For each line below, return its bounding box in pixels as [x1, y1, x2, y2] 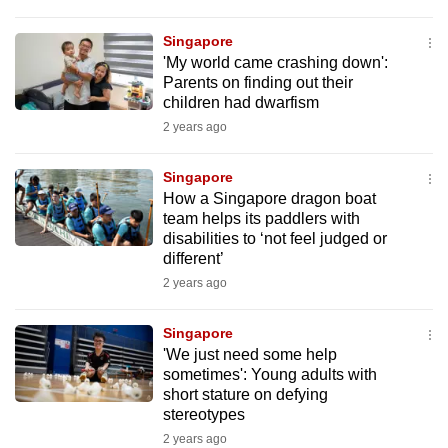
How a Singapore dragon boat [162, 190, 376, 207]
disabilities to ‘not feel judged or [162, 230, 387, 247]
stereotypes [162, 406, 245, 423]
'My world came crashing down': [162, 54, 388, 71]
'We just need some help [162, 346, 337, 363]
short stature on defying [162, 386, 328, 403]
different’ [162, 250, 224, 267]
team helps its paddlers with [162, 210, 360, 227]
